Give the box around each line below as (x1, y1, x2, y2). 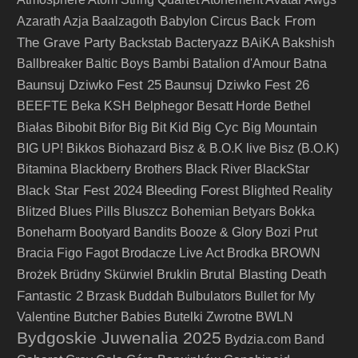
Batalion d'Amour (193, 57, 290, 70)
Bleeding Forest (145, 182, 239, 198)
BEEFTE (17, 99, 68, 113)
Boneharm (17, 225, 76, 239)
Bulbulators (177, 289, 241, 303)
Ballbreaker (17, 57, 82, 70)
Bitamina (17, 162, 67, 176)
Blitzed (17, 205, 56, 218)
